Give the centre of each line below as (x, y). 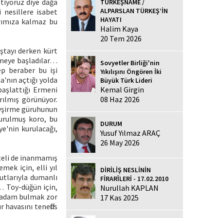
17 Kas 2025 (119, 197)
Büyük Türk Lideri (126, 80)
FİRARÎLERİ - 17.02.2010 (134, 178)
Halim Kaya (119, 28)
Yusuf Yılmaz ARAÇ (130, 133)
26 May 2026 (120, 142)
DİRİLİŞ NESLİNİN (126, 170)
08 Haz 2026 (120, 99)
